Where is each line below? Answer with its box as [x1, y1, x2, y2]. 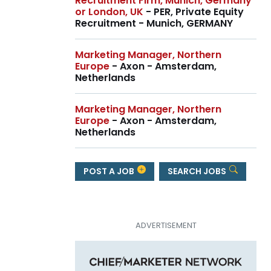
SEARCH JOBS [167, 165, 228, 177]
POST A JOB [83, 165, 136, 177]
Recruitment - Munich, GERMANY [75, 16, 233, 31]
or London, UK [75, 5, 143, 19]
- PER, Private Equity [143, 5, 244, 19]
